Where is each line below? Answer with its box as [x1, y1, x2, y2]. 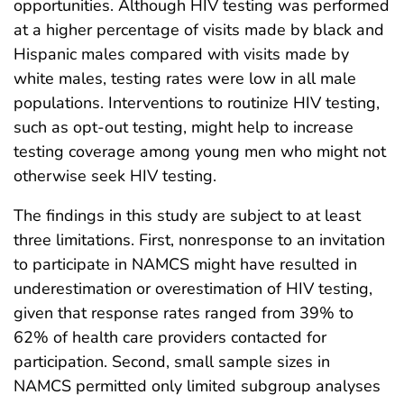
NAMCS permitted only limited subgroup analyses [14, 375, 381, 398]
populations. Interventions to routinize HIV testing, [14, 92, 380, 115]
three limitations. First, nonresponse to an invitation [14, 229, 385, 252]
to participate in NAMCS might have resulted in [14, 253, 357, 276]
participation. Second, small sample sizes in [14, 351, 330, 373]
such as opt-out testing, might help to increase [14, 116, 353, 139]
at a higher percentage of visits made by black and [14, 19, 384, 41]
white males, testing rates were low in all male [14, 68, 356, 90]
